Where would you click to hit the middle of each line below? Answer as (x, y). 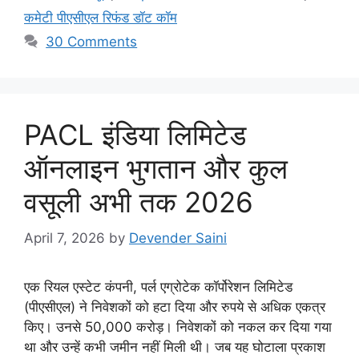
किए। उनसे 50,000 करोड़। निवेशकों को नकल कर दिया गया (178, 327)
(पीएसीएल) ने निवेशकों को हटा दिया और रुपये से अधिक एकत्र (175, 307)
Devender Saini (178, 238)
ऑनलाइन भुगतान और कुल (156, 169)
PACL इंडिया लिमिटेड (135, 135)
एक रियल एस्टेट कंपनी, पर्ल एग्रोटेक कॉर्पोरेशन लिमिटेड (158, 286)
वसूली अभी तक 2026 (139, 202)
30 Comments (92, 42)
